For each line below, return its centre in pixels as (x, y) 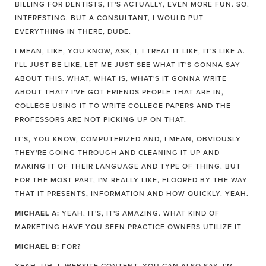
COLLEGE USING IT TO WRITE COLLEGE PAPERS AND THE (123, 106)
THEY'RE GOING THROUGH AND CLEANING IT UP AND (117, 153)
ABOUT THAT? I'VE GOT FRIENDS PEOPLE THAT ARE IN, (119, 92)
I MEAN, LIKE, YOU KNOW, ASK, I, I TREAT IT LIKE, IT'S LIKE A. (130, 51)
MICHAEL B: (37, 246)
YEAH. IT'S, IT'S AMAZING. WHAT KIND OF (140, 213)
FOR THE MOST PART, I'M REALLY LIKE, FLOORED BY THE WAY (131, 180)
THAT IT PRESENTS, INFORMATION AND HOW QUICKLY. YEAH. (132, 194)
